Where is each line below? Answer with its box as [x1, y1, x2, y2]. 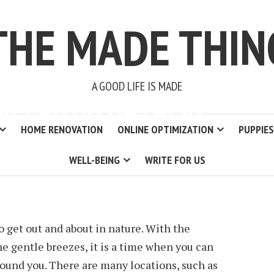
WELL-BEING [68, 153, 120, 167]
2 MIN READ [23, 163, 62, 175]
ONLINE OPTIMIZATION [117, 122, 213, 136]
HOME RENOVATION [21, 122, 103, 136]
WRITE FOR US [144, 153, 206, 167]
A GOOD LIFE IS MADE [92, 78, 182, 94]
